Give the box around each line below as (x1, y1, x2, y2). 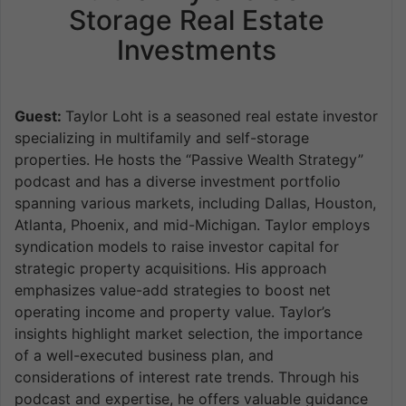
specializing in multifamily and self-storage (14, 129, 309, 148)
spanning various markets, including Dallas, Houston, (14, 194, 376, 213)
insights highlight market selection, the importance (14, 324, 362, 343)
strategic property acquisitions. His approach (14, 259, 326, 278)
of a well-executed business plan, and (14, 346, 274, 365)
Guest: (14, 107, 65, 126)
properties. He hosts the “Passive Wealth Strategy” (14, 150, 363, 169)
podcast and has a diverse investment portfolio (14, 172, 341, 191)
